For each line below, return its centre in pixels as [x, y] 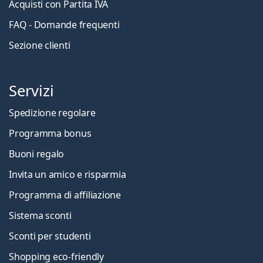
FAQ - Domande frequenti [64, 25]
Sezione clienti [40, 45]
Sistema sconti [40, 216]
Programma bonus [50, 134]
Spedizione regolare [52, 113]
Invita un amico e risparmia [68, 175]
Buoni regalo [37, 154]
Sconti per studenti [50, 236]
